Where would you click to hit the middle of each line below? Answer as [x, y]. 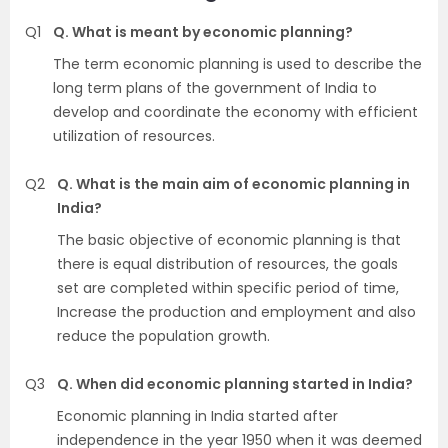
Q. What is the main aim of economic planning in [233, 183]
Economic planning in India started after [197, 415]
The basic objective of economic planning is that [229, 239]
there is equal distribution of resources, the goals [227, 263]
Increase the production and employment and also [236, 311]
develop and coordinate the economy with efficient [235, 111]
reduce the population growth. [163, 335]
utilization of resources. [134, 135]
